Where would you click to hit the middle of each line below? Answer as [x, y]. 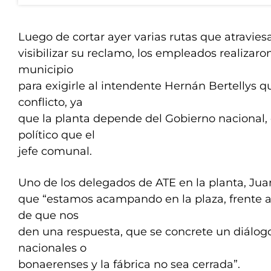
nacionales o [52, 248]
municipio [46, 70]
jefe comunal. [55, 151]
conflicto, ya [51, 102]
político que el [57, 135]
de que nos [48, 215]
